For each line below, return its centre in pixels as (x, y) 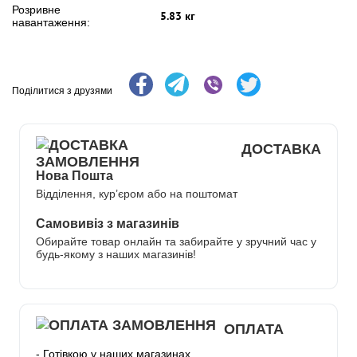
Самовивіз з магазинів (108, 223)
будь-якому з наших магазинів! (116, 254)
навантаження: (51, 22)
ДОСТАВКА (281, 148)
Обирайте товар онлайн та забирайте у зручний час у (176, 241)
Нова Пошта (75, 175)
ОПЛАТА (254, 328)
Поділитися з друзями (62, 91)
